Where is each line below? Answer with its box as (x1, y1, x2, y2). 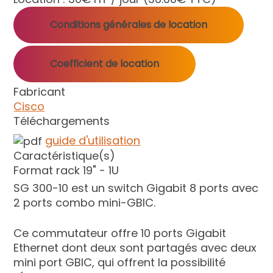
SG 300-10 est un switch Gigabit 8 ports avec (13, 180, 259, 196)
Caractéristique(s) (13, 147, 116, 163)
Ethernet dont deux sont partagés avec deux (13, 239, 257, 255)
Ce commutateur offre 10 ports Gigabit (13, 225, 227, 241)
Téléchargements (13, 113, 110, 129)
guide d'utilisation (45, 132, 141, 148)
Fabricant (13, 83, 66, 99)
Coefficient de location (50, 56, 160, 71)
